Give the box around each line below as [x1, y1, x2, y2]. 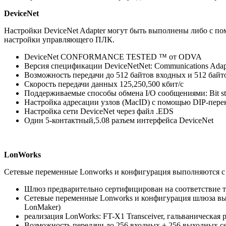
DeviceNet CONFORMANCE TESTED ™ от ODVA [24, 52, 202, 61]
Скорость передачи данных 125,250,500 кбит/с [24, 79, 184, 88]
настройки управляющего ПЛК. [4, 35, 115, 44]
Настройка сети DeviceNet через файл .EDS [24, 106, 174, 116]
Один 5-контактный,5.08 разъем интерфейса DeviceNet [24, 116, 213, 125]
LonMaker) [24, 202, 61, 211]
